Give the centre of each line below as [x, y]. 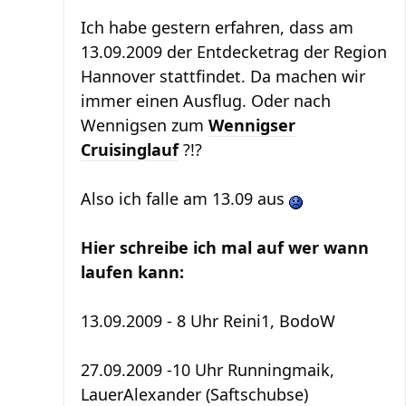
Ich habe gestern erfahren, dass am [217, 27]
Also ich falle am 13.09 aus [185, 198]
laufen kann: [132, 272]
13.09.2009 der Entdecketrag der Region [234, 52]
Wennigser [252, 125]
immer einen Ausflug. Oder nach [206, 101]
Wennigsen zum [145, 125]
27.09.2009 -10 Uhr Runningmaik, [208, 370]
